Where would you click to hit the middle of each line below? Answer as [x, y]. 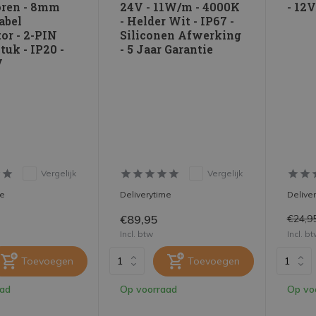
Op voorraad [149, 289]
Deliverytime [146, 194]
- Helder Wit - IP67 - [177, 20]
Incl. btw [137, 233]
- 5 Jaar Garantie [167, 49]
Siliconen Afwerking [181, 35]
